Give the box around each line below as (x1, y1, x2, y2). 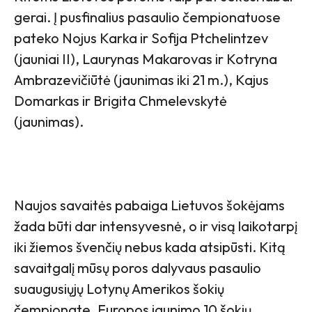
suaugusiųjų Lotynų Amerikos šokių (14, 279, 224, 297)
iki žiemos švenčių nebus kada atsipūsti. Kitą (14, 237, 286, 256)
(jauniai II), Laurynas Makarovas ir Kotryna (14, 49, 277, 68)
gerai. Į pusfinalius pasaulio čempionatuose (14, 8, 281, 26)
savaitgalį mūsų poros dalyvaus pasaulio (14, 258, 261, 276)
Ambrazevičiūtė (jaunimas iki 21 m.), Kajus (14, 70, 269, 88)
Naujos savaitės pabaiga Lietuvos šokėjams (14, 196, 285, 214)
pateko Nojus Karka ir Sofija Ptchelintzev (14, 29, 268, 47)
